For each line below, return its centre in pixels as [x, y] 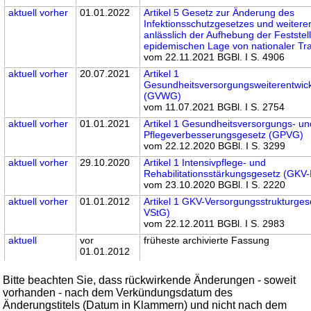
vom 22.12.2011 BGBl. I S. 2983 [215, 223]
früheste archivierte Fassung [207, 240]
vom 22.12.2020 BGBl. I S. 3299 [215, 145]
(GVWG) [163, 95]
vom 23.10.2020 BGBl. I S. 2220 [215, 184]
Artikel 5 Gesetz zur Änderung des [219, 12]
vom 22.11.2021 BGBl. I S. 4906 [215, 57]
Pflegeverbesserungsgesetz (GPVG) [224, 134]
